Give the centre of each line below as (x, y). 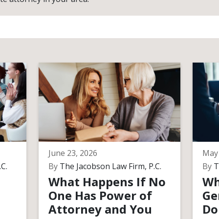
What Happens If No (107, 182)
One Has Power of (100, 195)
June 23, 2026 (73, 153)
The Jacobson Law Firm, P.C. (109, 166)
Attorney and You (100, 209)
